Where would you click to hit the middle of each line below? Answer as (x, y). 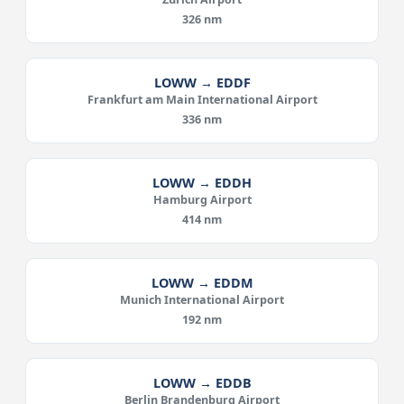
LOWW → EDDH (202, 183)
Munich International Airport (202, 300)
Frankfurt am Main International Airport (202, 100)
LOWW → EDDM (202, 283)
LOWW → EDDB (202, 383)
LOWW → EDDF (202, 83)
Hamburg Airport (202, 200)
